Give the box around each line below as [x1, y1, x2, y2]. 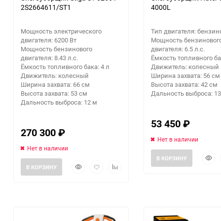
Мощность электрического [21, 26, 102, 36]
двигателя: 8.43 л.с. [21, 53, 78, 62]
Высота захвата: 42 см [151, 79, 218, 89]
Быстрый [72, 160, 102, 170]
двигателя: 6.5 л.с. [151, 44, 205, 53]
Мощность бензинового [21, 44, 92, 53]
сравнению [108, 179, 144, 188]
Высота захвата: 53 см [21, 88, 87, 98]
